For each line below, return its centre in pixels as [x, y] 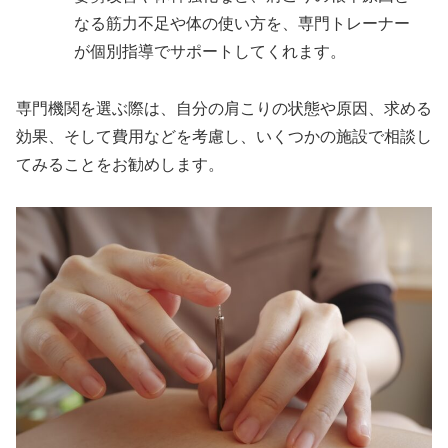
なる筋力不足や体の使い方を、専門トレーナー [242, 23]
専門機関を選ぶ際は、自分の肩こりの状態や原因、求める [224, 108]
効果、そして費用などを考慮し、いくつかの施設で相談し [224, 136]
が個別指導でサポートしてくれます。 [210, 51]
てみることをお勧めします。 [120, 164]
